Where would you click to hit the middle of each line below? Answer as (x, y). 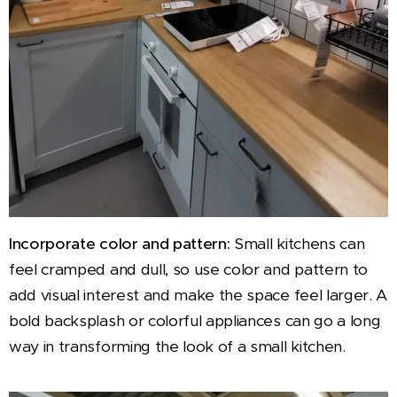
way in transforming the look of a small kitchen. (177, 347)
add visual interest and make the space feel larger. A (198, 296)
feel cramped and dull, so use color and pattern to (188, 270)
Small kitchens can (300, 244)
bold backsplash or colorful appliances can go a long (195, 321)
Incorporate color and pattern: (122, 244)
